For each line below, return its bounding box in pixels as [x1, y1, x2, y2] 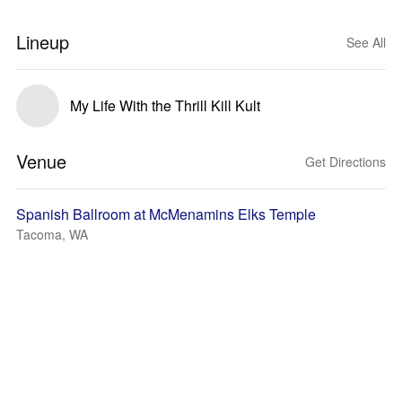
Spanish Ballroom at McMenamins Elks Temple [16, 204, 316, 224]
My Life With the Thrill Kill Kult [70, 95, 260, 116]
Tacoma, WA [16, 225, 88, 243]
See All [346, 33, 386, 51]
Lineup [16, 29, 69, 55]
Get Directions [305, 153, 386, 170]
